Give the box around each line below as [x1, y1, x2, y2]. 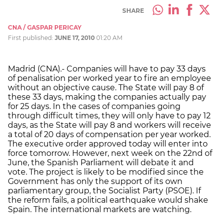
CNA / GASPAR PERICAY [8, 23, 81, 31]
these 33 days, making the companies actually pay [8, 92, 206, 102]
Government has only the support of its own [8, 176, 183, 186]
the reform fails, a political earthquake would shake [8, 195, 208, 205]
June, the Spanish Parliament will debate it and [8, 157, 194, 167]
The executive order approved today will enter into [8, 139, 208, 148]
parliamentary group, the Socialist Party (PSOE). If [8, 185, 201, 195]
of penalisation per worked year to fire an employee [8, 73, 211, 83]
